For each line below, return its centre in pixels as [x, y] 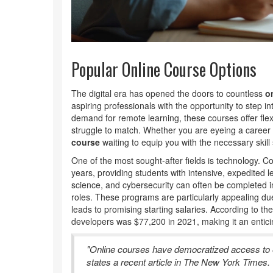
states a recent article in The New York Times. [178, 262]
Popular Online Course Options [164, 69]
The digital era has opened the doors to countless [168, 93]
